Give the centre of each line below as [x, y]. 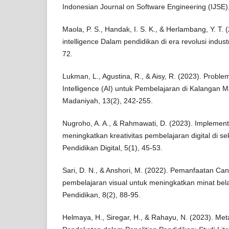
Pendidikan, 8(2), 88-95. [101, 194]
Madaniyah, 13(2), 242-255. [108, 100]
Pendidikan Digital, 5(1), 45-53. [112, 147]
